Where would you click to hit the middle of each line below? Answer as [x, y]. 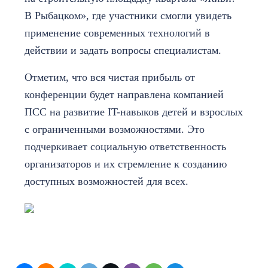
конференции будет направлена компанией [124, 94]
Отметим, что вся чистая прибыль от [110, 77]
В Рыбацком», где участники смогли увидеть [128, 15]
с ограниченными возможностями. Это [115, 129]
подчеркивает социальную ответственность [125, 146]
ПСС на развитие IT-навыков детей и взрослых [134, 112]
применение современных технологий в [117, 33]
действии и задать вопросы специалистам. [123, 50]
